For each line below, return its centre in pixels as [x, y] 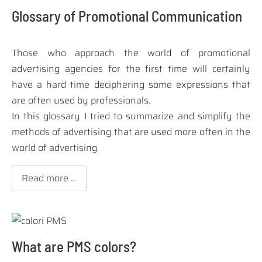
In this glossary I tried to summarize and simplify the [131, 116]
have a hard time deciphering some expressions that [131, 85]
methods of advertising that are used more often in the [131, 132]
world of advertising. [55, 148]
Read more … [49, 178]
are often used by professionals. [81, 101]
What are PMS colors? [74, 246]
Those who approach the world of [105, 53]
